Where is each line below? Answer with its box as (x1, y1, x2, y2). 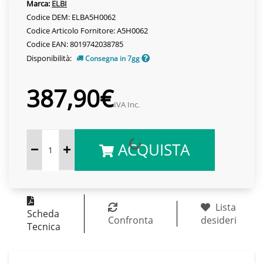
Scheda (26, 207, 59, 220)
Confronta (107, 213, 153, 227)
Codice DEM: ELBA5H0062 (26, 11, 116, 22)
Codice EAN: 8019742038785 (26, 38, 123, 49)
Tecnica (26, 220, 60, 233)
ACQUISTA (114, 139, 190, 160)
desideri (200, 213, 237, 227)
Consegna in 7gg (83, 53, 141, 63)
